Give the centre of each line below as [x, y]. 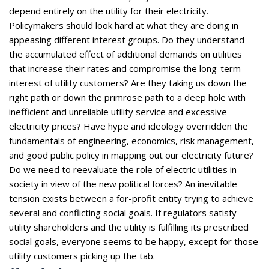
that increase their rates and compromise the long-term [125, 68]
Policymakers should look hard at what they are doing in [124, 25]
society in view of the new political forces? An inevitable [123, 183]
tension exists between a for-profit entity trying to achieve [131, 198]
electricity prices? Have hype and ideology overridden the [128, 126]
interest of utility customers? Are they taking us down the [128, 83]
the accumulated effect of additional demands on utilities [125, 54]
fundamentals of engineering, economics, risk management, [131, 140]
